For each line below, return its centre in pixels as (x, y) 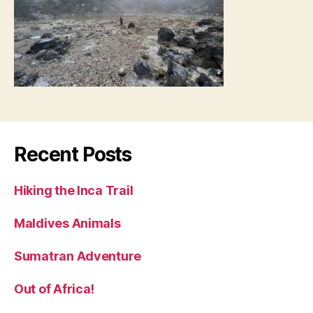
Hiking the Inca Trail (74, 190)
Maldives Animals (67, 223)
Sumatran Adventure (78, 256)
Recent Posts (73, 154)
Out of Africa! (54, 289)
